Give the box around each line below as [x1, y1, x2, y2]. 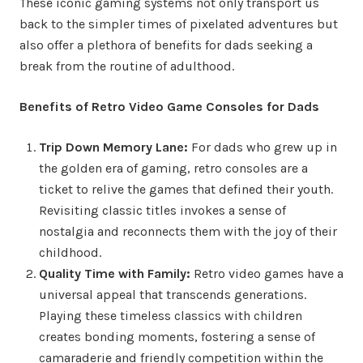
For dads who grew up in [188, 139, 337, 155]
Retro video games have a [190, 265, 344, 281]
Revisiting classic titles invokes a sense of [39, 202, 286, 218]
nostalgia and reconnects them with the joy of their [39, 223, 337, 239]
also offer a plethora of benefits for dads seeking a [19, 36, 313, 53]
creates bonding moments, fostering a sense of [39, 328, 315, 344]
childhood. [39, 244, 101, 260]
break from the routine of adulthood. [19, 58, 234, 74]
